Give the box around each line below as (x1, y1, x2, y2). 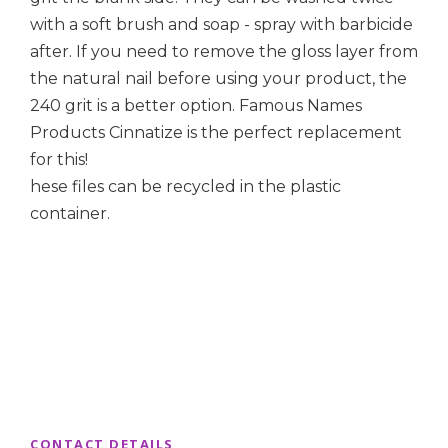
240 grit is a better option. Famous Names (30, 96, 362, 116)
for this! (30, 150, 88, 170)
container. (30, 204, 110, 224)
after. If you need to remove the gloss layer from (30, 42, 418, 62)
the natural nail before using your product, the (30, 69, 407, 89)
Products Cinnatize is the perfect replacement (30, 123, 402, 143)
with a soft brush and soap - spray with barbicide (30, 15, 413, 35)
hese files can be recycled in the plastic (30, 177, 341, 197)
